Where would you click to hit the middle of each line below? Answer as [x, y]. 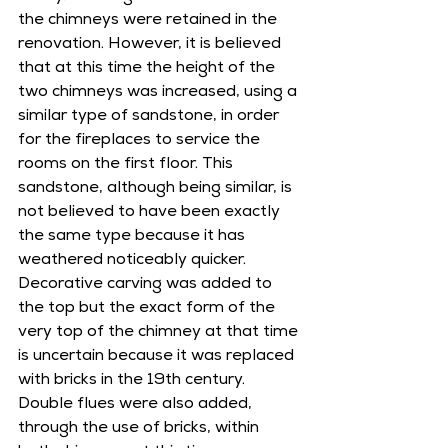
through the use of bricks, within [140, 429]
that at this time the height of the [148, 69]
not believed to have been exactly [151, 213]
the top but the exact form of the [148, 309]
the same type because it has [133, 237]
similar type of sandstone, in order [150, 117]
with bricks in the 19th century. [133, 381]
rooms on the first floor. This [127, 165]
